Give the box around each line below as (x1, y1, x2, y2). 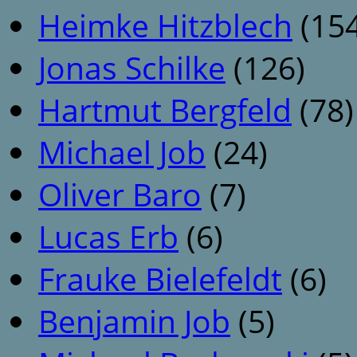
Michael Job (38, 130, 206, 173)
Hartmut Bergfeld (38, 88, 292, 131)
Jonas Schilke (38, 45, 226, 88)
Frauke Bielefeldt (38, 257, 282, 300)
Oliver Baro (38, 172, 202, 215)
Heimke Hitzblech (38, 3, 292, 46)
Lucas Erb (38, 214, 178, 257)
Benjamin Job (38, 299, 230, 342)
